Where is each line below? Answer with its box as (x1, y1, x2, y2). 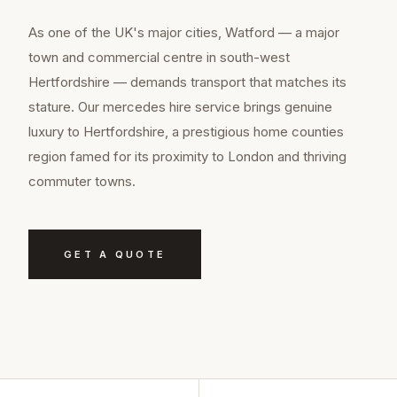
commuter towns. (28, 173, 136, 191)
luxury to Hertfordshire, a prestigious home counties (28, 123, 344, 141)
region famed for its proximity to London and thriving (28, 148, 346, 166)
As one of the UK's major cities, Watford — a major (28, 24, 339, 42)
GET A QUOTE (64, 248, 167, 261)
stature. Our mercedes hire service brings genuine (28, 98, 332, 116)
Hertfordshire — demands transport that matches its (28, 74, 346, 91)
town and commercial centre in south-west (28, 49, 290, 66)
